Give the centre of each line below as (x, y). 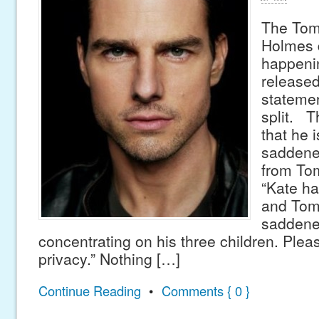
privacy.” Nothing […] (109, 258)
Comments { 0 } (205, 291)
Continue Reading (89, 291)
